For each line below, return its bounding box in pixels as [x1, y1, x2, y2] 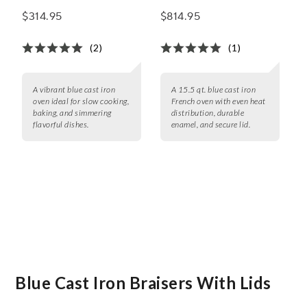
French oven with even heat [171, 96, 266, 107]
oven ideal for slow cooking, [33, 96, 129, 107]
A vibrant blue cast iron [33, 84, 115, 95]
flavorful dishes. [33, 119, 89, 130]
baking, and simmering [33, 108, 112, 119]
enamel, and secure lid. [171, 119, 251, 130]
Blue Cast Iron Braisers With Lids [15, 272, 271, 293]
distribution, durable [171, 108, 245, 119]
